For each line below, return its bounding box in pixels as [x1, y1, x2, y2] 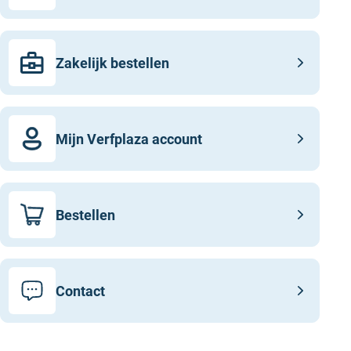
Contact [56, 282, 105, 299]
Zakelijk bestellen [56, 54, 169, 71]
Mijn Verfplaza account [56, 130, 202, 147]
